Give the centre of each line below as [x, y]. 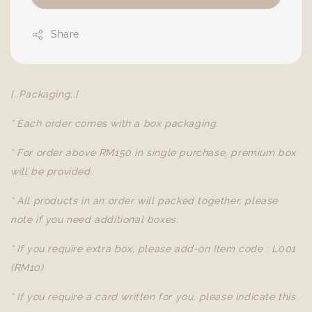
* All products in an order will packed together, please [145, 201]
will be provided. [52, 171]
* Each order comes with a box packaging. [115, 123]
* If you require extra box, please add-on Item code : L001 [153, 249]
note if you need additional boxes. [95, 219]
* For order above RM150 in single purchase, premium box [154, 153]
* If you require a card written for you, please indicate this [153, 297]
